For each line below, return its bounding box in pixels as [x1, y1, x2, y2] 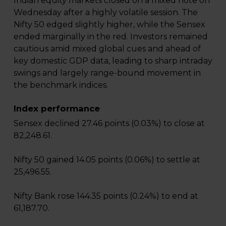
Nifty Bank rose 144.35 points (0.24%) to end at [13, 191, 198, 201]
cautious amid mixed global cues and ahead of [13, 43, 201, 53]
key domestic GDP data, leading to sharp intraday [13, 55, 212, 66]
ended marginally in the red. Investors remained [13, 31, 208, 41]
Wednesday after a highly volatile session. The [13, 7, 198, 17]
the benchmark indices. [13, 80, 108, 90]
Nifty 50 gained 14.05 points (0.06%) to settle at [13, 154, 200, 164]
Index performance [13, 103, 100, 114]
